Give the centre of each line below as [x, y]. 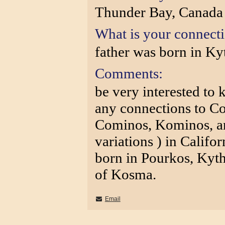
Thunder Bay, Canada [159, 12]
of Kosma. [126, 174]
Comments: [129, 73]
